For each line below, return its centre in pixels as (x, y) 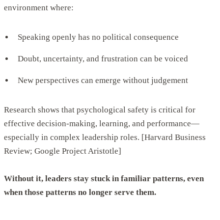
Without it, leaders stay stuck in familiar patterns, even (104, 179)
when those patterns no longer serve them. (80, 192)
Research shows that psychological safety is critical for (100, 110)
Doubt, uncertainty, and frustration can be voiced (103, 59)
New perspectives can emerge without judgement (103, 81)
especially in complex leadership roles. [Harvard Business (105, 137)
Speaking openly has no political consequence (98, 37)
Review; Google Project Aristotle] (63, 151)
